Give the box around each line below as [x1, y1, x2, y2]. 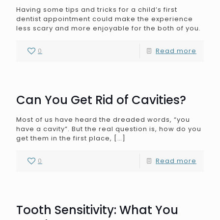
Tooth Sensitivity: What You [16, 202, 178, 218]
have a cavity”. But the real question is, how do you [16, 124, 201, 134]
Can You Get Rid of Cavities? [16, 92, 186, 108]
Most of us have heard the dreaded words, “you [16, 115, 190, 124]
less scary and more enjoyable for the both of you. [16, 24, 201, 33]
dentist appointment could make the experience [16, 14, 193, 24]
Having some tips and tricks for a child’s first [16, 5, 177, 14]
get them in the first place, [16, 134, 112, 143]
